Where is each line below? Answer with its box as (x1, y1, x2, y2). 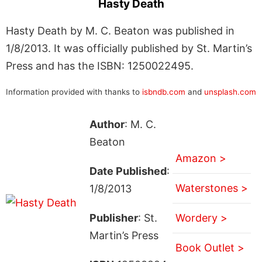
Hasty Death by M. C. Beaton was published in (6, 24, 235, 37)
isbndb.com (142, 87, 185, 96)
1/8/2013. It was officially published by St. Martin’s (6, 42, 252, 54)
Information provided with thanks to (6, 87, 142, 96)
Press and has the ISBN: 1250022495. (6, 59, 194, 72)
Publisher (89, 211, 138, 224)
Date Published (89, 164, 167, 177)
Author (89, 118, 125, 130)
